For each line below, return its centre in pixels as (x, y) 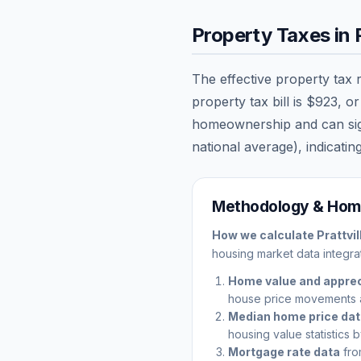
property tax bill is (249, 101)
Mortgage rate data (284, 351)
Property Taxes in (274, 35)
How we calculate (264, 234)
